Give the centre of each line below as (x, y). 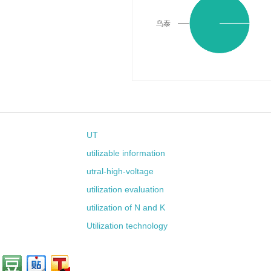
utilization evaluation (126, 189)
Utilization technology (127, 226)
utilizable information (126, 153)
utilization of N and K (126, 207)
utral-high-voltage (120, 171)
